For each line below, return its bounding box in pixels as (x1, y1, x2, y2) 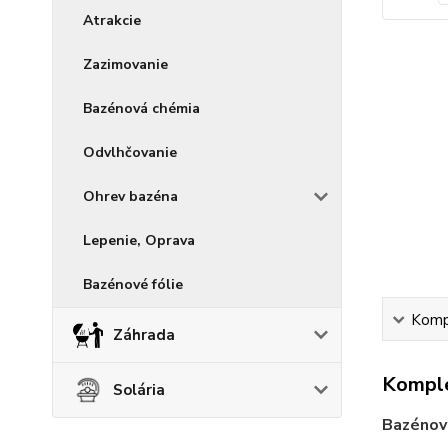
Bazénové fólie (83, 274, 183, 294)
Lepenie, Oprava (83, 230, 195, 250)
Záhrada (113, 324, 175, 345)
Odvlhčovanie (83, 142, 177, 162)
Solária (113, 379, 165, 400)
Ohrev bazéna (83, 186, 178, 206)
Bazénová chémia (83, 98, 200, 118)
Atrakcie (83, 10, 141, 30)
